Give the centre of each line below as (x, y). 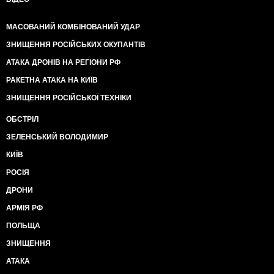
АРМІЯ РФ (24, 208)
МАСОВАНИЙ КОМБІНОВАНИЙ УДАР (73, 27)
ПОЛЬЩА (23, 226)
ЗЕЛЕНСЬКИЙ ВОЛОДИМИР (57, 137)
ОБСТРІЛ (22, 119)
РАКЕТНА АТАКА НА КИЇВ (52, 80)
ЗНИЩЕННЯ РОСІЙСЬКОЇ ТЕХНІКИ (69, 98)
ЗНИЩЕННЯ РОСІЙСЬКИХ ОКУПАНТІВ (76, 45)
